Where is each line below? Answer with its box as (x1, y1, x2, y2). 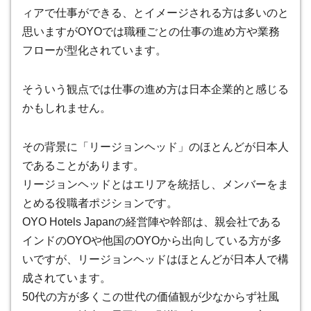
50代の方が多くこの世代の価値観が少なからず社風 (22, 290, 279, 303)
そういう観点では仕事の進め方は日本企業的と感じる (22, 83, 289, 95)
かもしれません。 (22, 101, 111, 114)
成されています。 (22, 271, 111, 284)
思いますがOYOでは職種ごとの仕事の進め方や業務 (22, 26, 280, 38)
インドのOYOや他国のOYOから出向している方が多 (22, 234, 282, 246)
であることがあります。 (22, 159, 144, 171)
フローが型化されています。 (22, 44, 167, 57)
